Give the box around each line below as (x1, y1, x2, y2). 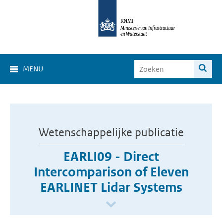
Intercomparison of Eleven (33, 164, 189, 180)
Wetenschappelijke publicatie (38, 126, 184, 139)
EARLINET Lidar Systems (40, 179, 182, 195)
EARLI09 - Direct (63, 149, 159, 165)
